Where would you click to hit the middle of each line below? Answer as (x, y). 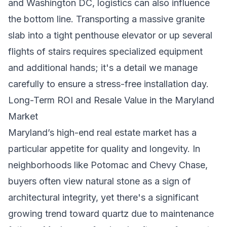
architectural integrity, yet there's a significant (103, 197)
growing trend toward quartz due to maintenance (111, 214)
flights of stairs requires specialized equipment (105, 51)
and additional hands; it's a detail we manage (103, 68)
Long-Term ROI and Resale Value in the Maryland (111, 100)
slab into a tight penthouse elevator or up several (110, 35)
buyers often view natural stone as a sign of (100, 181)
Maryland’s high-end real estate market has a (102, 133)
